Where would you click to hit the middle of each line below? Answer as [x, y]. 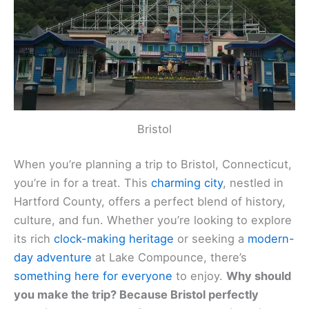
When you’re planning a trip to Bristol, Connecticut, [153, 165]
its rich [34, 239]
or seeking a [211, 239]
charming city [187, 183]
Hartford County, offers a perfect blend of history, [150, 202]
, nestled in [253, 183]
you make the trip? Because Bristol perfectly [136, 295]
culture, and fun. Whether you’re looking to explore [153, 220]
